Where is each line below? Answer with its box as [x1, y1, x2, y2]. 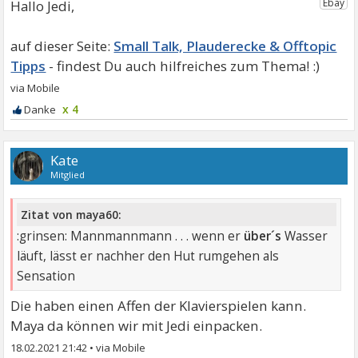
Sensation [17, 267, 76, 284]
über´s [241, 227, 282, 245]
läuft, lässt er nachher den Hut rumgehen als [17, 247, 280, 265]
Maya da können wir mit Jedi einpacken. [10, 316, 263, 335]
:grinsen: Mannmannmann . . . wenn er [17, 227, 241, 245]
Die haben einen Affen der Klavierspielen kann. [10, 296, 307, 315]
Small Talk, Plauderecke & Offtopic [113, 37, 337, 55]
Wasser [281, 227, 328, 245]
